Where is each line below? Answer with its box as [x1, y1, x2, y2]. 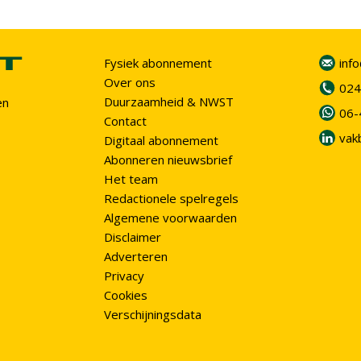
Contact [104, 113, 147, 129]
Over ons [104, 74, 156, 90]
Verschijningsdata [104, 306, 201, 322]
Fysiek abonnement [104, 55, 212, 71]
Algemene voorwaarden [104, 210, 237, 226]
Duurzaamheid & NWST [104, 93, 234, 110]
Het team [104, 171, 158, 187]
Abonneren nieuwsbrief [104, 151, 232, 168]
